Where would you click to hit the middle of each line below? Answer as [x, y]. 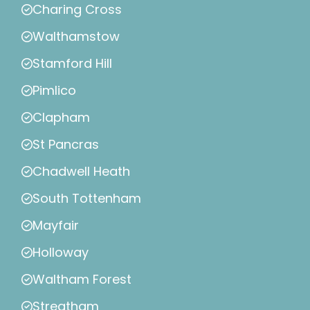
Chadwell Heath [81, 172]
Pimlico [54, 91]
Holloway [61, 253]
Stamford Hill [72, 64]
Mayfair [56, 226]
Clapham [61, 118]
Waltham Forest [82, 280]
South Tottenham [87, 199]
